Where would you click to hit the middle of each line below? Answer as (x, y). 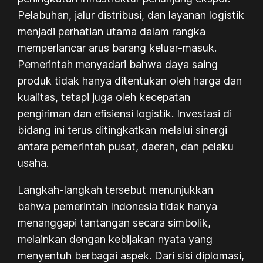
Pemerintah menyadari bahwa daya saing (118, 64)
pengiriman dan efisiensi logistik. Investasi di (125, 113)
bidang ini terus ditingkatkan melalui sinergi (123, 130)
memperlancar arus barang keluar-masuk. (117, 48)
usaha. (33, 163)
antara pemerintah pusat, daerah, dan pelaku (126, 146)
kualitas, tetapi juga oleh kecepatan (104, 97)
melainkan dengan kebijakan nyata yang (115, 239)
